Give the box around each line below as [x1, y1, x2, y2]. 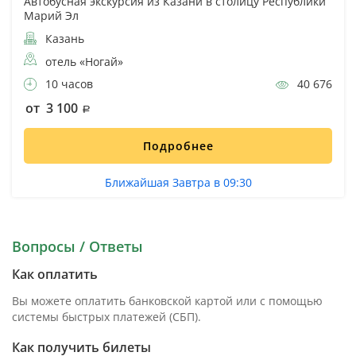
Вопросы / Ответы [12, 236, 143, 256]
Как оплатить [12, 265, 98, 283]
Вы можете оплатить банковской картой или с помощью [12, 292, 323, 308]
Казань [42, 30, 84, 46]
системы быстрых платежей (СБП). [12, 308, 201, 324]
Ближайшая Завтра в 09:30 [104, 174, 252, 190]
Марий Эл [24, 7, 79, 23]
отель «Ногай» [45, 53, 123, 69]
